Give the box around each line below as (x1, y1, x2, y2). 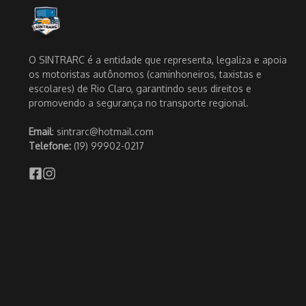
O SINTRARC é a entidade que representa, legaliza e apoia (29, 54, 287, 66)
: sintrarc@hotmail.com (52, 126, 154, 137)
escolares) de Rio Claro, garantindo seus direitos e (29, 83, 251, 94)
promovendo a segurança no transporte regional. (29, 97, 249, 109)
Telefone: (29, 140, 74, 152)
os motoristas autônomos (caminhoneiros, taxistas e (29, 68, 262, 80)
